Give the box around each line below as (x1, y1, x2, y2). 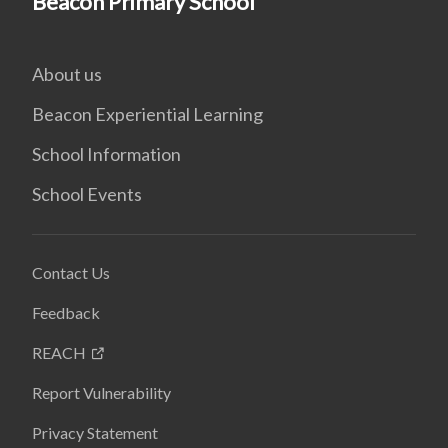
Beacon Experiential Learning (32, 103, 263, 125)
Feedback (32, 303, 100, 322)
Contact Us (32, 263, 110, 282)
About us (32, 63, 102, 85)
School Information (32, 143, 181, 165)
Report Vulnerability (32, 383, 171, 402)
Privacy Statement (32, 423, 158, 442)
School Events (32, 183, 142, 205)
